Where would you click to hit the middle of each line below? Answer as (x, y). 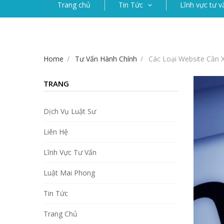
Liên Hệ (56, 132)
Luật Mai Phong (69, 173)
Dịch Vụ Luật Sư (70, 111)
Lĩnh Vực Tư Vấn (70, 152)
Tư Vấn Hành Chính (106, 59)
